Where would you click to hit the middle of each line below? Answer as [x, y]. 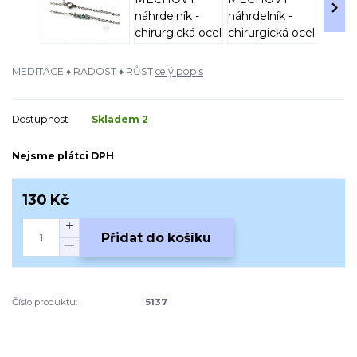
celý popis [179, 71]
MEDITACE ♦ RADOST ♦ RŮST [84, 71]
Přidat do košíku [157, 237]
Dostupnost [40, 120]
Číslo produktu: [45, 302]
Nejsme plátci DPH [63, 155]
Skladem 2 [121, 120]
